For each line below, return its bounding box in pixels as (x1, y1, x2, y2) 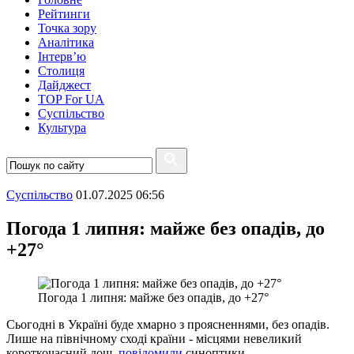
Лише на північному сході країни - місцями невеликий (6, 331, 302, 345)
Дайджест (38, 78, 91, 92)
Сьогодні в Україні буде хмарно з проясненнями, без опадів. (6, 317, 330, 331)
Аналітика (38, 36, 94, 49)
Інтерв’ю (38, 50, 86, 63)
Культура (38, 121, 86, 134)
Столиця (38, 64, 85, 77)
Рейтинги (38, 7, 90, 21)
